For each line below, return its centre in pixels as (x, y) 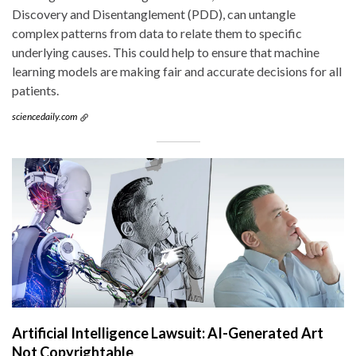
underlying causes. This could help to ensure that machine (166, 52)
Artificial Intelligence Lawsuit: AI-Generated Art (168, 333)
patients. (35, 90)
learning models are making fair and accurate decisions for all (177, 71)
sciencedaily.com (44, 116)
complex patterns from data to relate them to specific (157, 33)
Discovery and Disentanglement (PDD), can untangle (154, 14)
